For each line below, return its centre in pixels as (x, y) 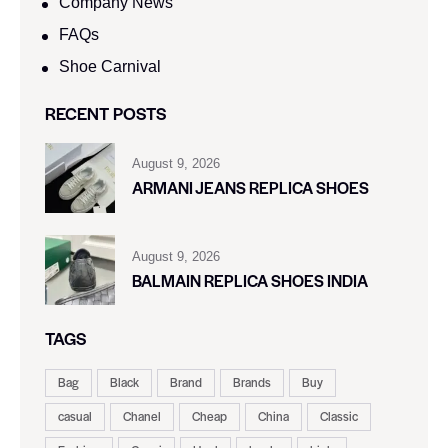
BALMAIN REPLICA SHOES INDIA (250, 280)
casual (75, 416)
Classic (339, 416)
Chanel (142, 416)
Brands (252, 382)
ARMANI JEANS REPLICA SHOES (250, 188)
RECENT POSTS (105, 112)
